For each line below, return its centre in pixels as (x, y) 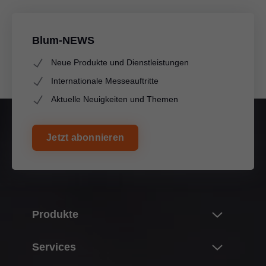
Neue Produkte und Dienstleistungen (120, 63)
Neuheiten (66, 238)
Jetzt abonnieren (85, 138)
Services (54, 247)
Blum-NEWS (63, 41)
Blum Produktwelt (79, 259)
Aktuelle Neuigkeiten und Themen (115, 99)
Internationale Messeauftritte (105, 81)
